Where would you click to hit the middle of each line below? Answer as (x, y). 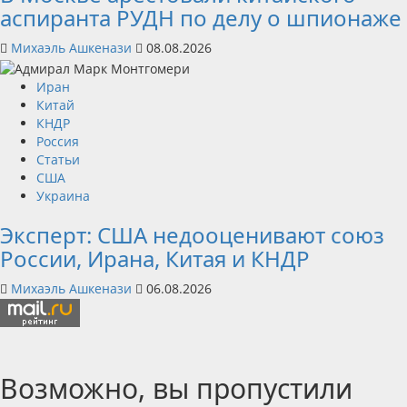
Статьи (58, 159)
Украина (63, 195)
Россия (58, 141)
